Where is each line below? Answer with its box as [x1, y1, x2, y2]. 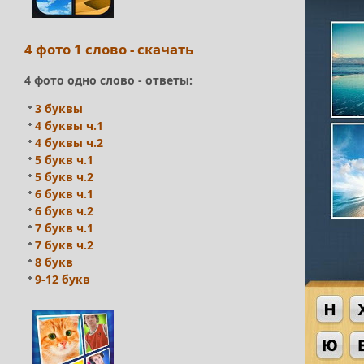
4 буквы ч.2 [35, 135, 103, 151]
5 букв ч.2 [35, 169, 93, 185]
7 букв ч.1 [35, 220, 93, 236]
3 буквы [35, 101, 83, 117]
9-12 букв [35, 271, 90, 288]
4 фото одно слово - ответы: [24, 72, 193, 89]
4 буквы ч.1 [35, 118, 103, 134]
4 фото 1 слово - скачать [24, 39, 193, 58]
